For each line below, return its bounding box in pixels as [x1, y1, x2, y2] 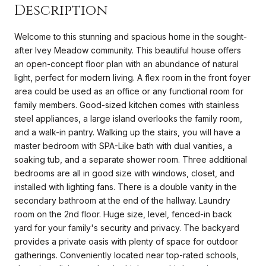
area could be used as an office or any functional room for [14, 85, 243, 96]
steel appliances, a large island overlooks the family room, [14, 113, 242, 123]
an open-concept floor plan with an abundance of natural [14, 58, 239, 69]
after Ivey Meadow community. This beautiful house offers [14, 45, 241, 55]
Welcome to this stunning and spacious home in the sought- [14, 31, 247, 42]
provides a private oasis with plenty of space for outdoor [14, 236, 238, 246]
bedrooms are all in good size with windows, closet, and [14, 167, 235, 178]
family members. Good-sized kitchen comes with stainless [14, 99, 239, 110]
